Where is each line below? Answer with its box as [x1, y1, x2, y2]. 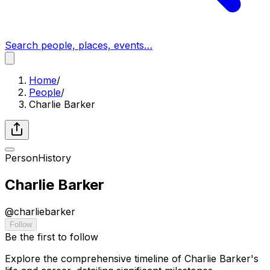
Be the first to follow [5, 230, 98, 243]
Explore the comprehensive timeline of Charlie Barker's [5, 252, 259, 265]
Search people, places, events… [5, 39, 152, 51]
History [38, 152, 71, 164]
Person [5, 152, 38, 164]
